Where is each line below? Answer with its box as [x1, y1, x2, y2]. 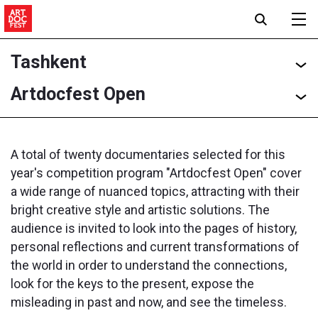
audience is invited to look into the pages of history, [11, 221, 297, 236]
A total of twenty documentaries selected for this [11, 147, 285, 162]
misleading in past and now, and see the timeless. [11, 295, 287, 309]
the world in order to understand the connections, [11, 258, 287, 273]
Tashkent [11, 52, 87, 72]
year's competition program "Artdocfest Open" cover [11, 165, 302, 180]
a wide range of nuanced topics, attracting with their [11, 184, 300, 199]
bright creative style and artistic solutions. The [11, 202, 270, 217]
